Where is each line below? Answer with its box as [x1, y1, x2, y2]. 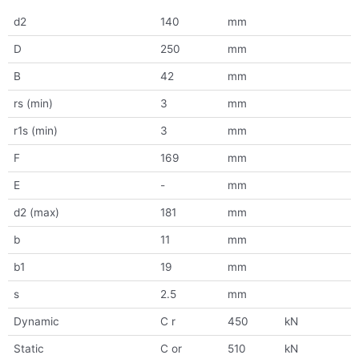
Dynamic [13, 315, 59, 329]
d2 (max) [13, 206, 59, 220]
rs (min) [13, 97, 53, 111]
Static [13, 342, 44, 356]
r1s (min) [13, 124, 58, 138]
